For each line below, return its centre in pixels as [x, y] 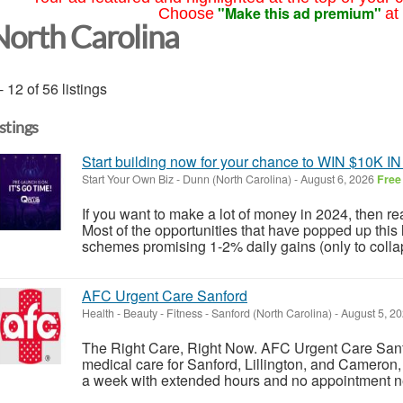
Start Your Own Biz [128, 179]
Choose [186, 13]
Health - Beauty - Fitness [142, 313]
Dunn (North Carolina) [237, 179]
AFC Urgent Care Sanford [165, 295]
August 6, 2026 [337, 179]
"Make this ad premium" [299, 13]
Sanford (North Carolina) [272, 313]
